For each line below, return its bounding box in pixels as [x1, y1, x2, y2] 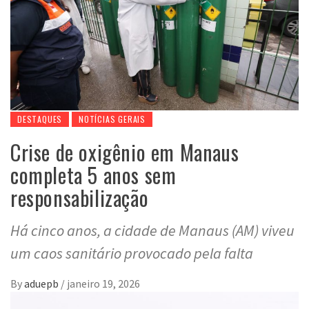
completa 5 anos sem [10, 159, 177, 191]
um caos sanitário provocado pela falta [10, 243, 253, 263]
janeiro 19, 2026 [67, 277, 140, 291]
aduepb [24, 277, 61, 291]
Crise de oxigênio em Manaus [10, 137, 239, 168]
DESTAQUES [17, 113, 63, 126]
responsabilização [10, 182, 149, 214]
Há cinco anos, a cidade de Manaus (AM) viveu [10, 221, 295, 241]
